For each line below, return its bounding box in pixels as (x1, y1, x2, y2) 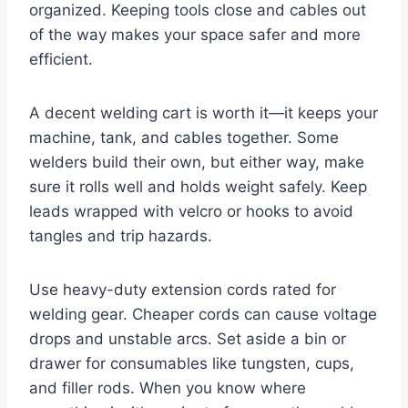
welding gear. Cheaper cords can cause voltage (29, 304, 377, 323)
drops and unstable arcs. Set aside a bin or (29, 329, 346, 348)
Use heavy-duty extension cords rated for (29, 280, 336, 299)
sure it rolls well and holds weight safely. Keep (29, 177, 367, 196)
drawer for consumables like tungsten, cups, (29, 353, 354, 372)
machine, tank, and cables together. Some (29, 127, 339, 147)
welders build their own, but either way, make (29, 152, 364, 171)
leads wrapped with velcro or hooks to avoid (29, 201, 353, 220)
